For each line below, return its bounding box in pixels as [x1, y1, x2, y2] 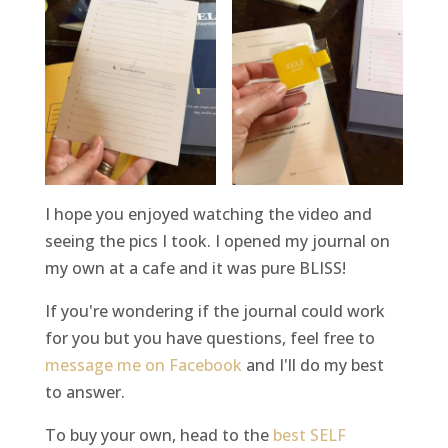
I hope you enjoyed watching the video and [44, 202, 372, 225]
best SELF [272, 423, 346, 446]
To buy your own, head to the [44, 423, 273, 446]
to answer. [44, 380, 125, 403]
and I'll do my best [241, 353, 384, 376]
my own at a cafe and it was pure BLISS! [44, 256, 346, 279]
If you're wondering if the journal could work [44, 299, 385, 322]
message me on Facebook [44, 353, 242, 376]
